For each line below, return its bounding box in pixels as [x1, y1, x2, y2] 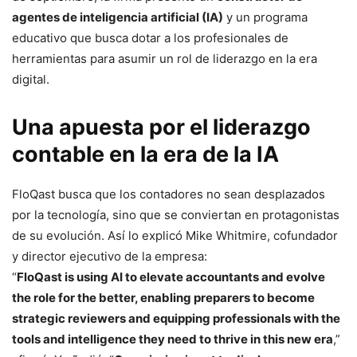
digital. [12, 71, 49, 87]
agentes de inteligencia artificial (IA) [12, 9, 223, 25]
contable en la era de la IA [12, 140, 279, 167]
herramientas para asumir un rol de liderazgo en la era [12, 50, 317, 66]
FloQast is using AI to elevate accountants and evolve [17, 269, 325, 284]
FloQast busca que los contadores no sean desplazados [12, 186, 325, 202]
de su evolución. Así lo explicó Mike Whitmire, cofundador [12, 227, 338, 243]
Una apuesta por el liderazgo [12, 113, 311, 140]
